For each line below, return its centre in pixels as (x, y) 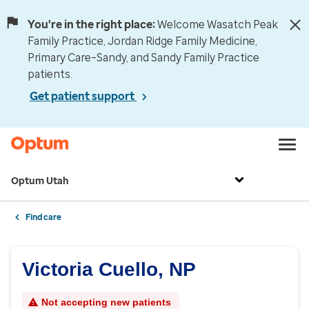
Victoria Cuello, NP (109, 269)
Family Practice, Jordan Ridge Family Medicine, (142, 41)
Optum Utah (40, 181)
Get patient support (83, 96)
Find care (43, 217)
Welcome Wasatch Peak (218, 24)
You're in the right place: (91, 24)
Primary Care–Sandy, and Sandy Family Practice (143, 58)
